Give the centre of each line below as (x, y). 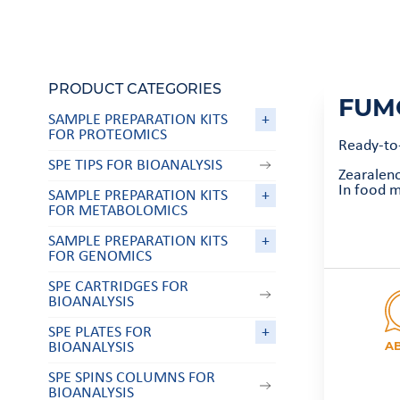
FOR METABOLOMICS (117, 211)
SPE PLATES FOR (100, 332)
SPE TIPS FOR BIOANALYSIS (135, 165)
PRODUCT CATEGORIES (134, 89)
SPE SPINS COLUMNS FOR (131, 378)
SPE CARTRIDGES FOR (118, 287)
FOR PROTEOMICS (107, 135)
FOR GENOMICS (100, 256)
